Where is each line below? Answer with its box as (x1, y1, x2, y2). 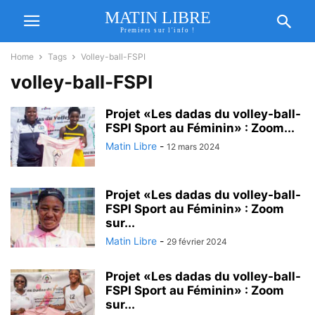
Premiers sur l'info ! (120, 26, 195, 34)
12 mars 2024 (167, 141, 220, 152)
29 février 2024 (167, 236, 227, 247)
